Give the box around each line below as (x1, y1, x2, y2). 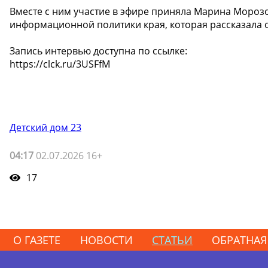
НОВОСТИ (80, 232, 133, 247)
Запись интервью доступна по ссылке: (10, 44, 187, 57)
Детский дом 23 (10, 120, 81, 134)
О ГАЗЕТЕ (13, 232, 61, 247)
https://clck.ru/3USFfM (10, 57, 110, 71)
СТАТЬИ (151, 232, 193, 247)
